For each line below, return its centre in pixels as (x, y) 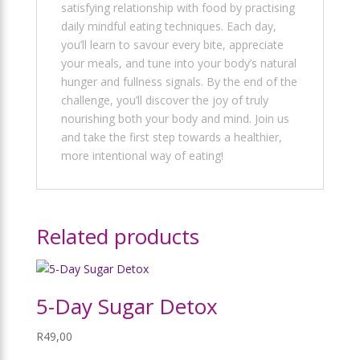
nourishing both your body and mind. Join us (175, 119)
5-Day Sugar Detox (127, 306)
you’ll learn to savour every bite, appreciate (172, 45)
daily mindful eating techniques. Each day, (168, 26)
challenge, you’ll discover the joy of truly (164, 100)
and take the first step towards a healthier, (171, 137)
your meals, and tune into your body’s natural (178, 63)
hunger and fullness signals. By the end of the (179, 82)
